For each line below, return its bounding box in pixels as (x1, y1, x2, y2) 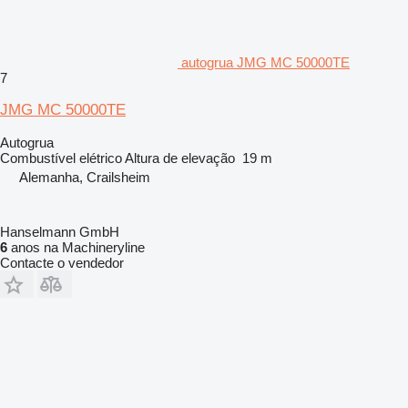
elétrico (79, 149, 122, 166)
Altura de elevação (125, 149, 235, 166)
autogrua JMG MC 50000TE (181, 54, 350, 70)
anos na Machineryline (7, 239, 145, 255)
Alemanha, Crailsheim (19, 168, 150, 185)
